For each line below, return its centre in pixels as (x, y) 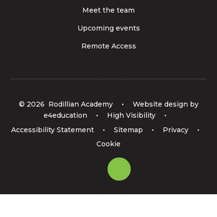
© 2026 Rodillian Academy (67, 104)
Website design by (164, 104)
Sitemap (128, 130)
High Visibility (131, 116)
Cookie (108, 144)
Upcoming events (108, 28)
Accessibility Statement (52, 130)
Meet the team (108, 10)
